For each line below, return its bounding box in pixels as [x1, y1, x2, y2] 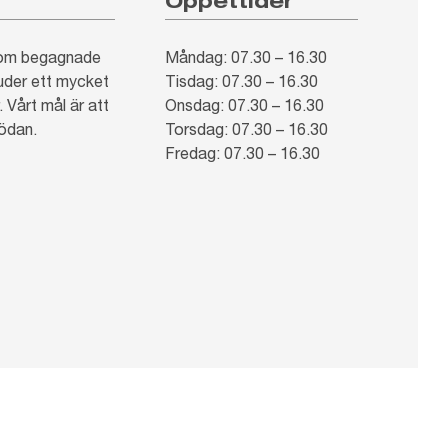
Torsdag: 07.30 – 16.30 [165, 119, 329, 138]
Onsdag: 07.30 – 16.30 [165, 95, 325, 114]
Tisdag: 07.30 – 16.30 [165, 71, 319, 90]
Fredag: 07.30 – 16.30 [165, 143, 321, 162]
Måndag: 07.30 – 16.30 [165, 47, 328, 66]
